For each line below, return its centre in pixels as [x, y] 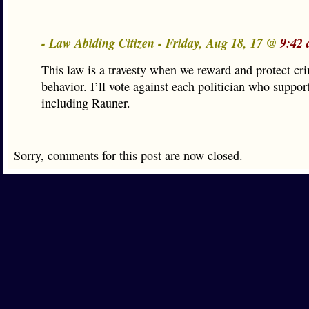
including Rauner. [86, 103]
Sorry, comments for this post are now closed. [128, 155]
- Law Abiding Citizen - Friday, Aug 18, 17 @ [161, 43]
